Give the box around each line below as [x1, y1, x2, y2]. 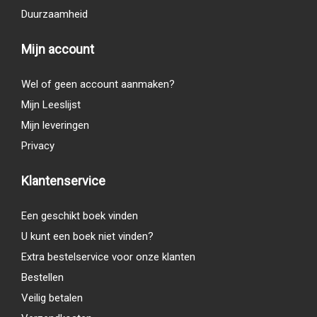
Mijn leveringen [21, 118, 89, 132]
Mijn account [21, 41, 94, 57]
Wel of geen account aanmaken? [21, 77, 175, 91]
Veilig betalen [21, 291, 83, 304]
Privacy [21, 139, 54, 152]
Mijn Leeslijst [21, 98, 81, 111]
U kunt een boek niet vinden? [21, 229, 154, 243]
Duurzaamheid [21, 7, 88, 21]
